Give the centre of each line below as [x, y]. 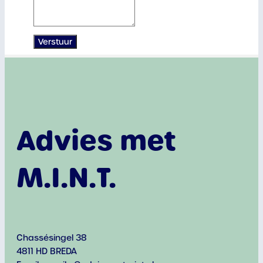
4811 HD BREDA [47, 251]
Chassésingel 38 [52, 237]
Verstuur [55, 42]
